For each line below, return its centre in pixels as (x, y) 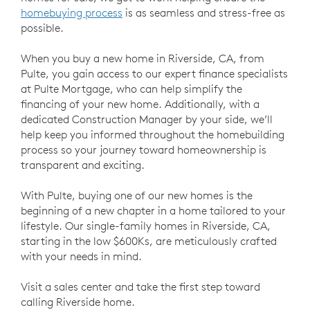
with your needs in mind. (81, 256)
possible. (42, 27)
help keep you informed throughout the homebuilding (153, 134)
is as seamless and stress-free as (204, 12)
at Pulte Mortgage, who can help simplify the (131, 88)
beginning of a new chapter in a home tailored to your (153, 210)
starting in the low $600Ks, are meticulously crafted (149, 240)
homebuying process (72, 12)
